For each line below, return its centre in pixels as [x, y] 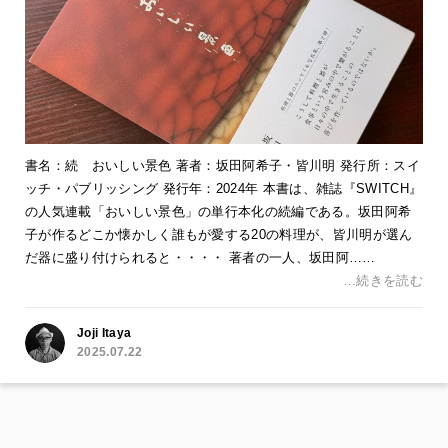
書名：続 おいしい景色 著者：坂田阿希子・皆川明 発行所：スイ [222, 166]
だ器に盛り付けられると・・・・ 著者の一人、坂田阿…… [200, 258]
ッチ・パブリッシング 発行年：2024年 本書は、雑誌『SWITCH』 [224, 189]
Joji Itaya [104, 333]
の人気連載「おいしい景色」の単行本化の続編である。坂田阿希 [218, 212]
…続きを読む [383, 281]
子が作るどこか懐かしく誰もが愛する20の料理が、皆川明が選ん [219, 235]
